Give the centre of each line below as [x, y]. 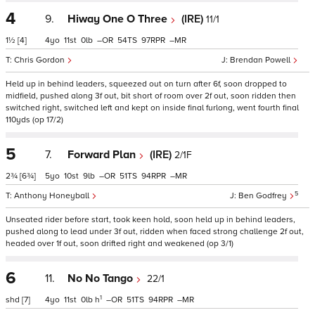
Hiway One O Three [119, 19]
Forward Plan [103, 155]
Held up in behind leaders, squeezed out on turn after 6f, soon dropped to [146, 84]
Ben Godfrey [264, 196]
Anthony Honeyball [53, 196]
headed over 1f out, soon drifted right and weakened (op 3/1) [120, 244]
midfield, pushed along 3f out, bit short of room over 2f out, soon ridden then [151, 96]
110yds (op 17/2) [34, 120]
